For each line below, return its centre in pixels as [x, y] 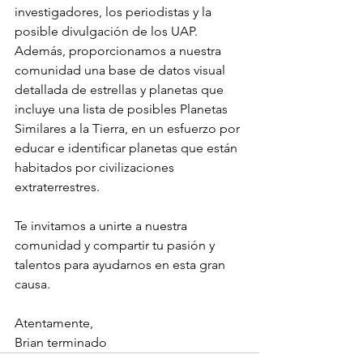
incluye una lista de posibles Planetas [123, 109]
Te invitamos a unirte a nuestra [102, 226]
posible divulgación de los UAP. [108, 32]
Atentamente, [54, 323]
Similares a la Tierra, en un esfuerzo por [129, 129]
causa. [32, 284]
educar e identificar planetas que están [128, 148]
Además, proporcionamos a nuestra [120, 51]
